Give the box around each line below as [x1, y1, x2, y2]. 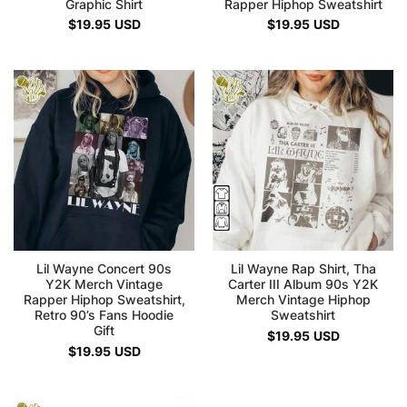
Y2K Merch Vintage [45, 277, 163, 293]
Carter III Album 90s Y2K [228, 277, 378, 293]
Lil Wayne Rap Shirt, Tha [230, 262, 376, 277]
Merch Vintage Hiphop [235, 293, 371, 308]
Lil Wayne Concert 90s [36, 262, 172, 277]
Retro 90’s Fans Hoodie [35, 308, 174, 323]
